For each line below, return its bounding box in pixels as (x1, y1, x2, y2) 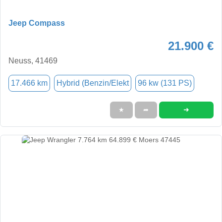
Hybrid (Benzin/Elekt (56, 78, 129, 87)
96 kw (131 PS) (138, 78, 192, 87)
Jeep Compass (8, 18, 65, 27)
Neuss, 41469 (8, 56, 57, 65)
